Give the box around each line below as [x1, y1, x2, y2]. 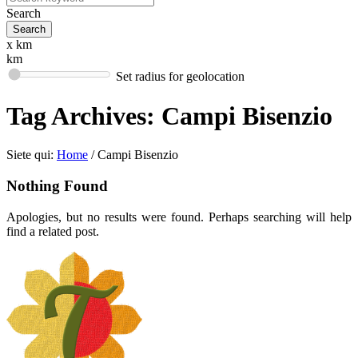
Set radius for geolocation [116, 70, 245, 84]
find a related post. [6, 224, 99, 238]
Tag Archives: [6, 101, 161, 130]
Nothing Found [6, 177, 108, 195]
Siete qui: [6, 148, 54, 162]
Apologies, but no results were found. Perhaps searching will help [6, 209, 352, 224]
